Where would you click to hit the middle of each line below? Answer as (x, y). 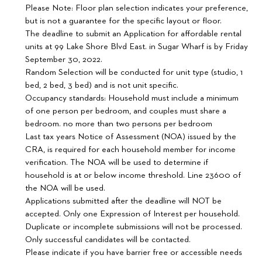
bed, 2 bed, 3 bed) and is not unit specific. (103, 85)
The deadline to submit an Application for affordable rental (134, 33)
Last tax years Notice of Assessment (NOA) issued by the (131, 136)
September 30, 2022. (64, 59)
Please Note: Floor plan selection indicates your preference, (137, 8)
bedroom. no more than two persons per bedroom (119, 123)
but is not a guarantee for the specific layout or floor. (124, 20)
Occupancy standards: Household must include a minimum (132, 98)
